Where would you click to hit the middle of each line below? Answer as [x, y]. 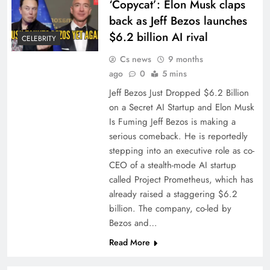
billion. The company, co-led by [170, 209]
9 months [185, 59]
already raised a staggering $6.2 [173, 194]
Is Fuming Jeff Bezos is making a [172, 122]
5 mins [174, 74]
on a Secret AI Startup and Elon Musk [181, 107]
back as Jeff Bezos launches [178, 21]
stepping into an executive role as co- [181, 151]
